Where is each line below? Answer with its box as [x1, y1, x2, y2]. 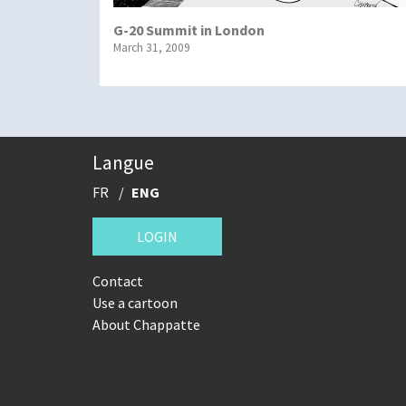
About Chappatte [92, 315, 200, 334]
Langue [92, 150, 154, 176]
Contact [92, 272, 143, 291]
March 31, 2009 [113, 40, 190, 56]
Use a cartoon [92, 294, 178, 313]
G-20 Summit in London [113, 21, 265, 40]
